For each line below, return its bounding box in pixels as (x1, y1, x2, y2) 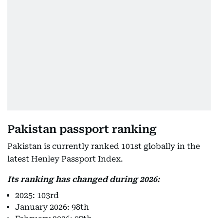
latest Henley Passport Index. (7, 154, 123, 163)
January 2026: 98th (15, 202, 89, 212)
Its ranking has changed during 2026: (7, 175, 160, 184)
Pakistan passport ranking (7, 123, 157, 135)
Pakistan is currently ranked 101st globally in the (7, 142, 200, 151)
